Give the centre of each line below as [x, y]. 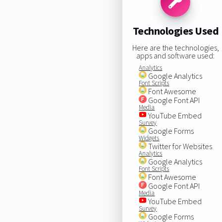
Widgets [149, 138]
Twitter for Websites [180, 146]
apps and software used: [176, 55]
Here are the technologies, [175, 47]
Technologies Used [176, 31]
